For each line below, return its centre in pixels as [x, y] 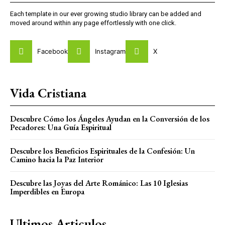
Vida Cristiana [48, 93]
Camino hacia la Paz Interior [57, 159]
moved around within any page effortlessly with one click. [93, 23]
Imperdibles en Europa [47, 191]
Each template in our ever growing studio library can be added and [106, 14]
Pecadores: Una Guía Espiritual [61, 127]
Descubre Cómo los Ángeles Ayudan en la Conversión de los [110, 119]
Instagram [110, 51]
